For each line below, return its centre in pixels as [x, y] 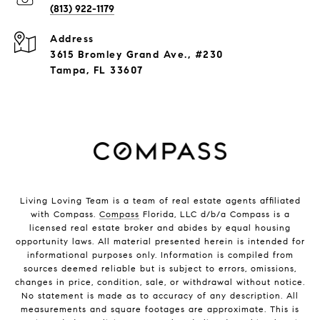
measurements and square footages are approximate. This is [160, 309]
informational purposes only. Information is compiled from [160, 255]
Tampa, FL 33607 [97, 71]
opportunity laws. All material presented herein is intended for [160, 241]
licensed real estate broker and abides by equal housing [160, 228]
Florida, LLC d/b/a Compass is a [214, 214]
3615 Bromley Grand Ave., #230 [137, 55]
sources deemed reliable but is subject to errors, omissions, [160, 269]
